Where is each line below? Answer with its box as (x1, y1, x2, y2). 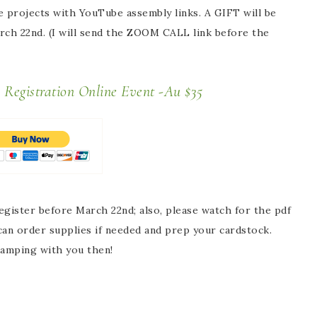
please (162, 203, 202, 217)
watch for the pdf (201, 203, 291, 217)
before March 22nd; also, (35, 203, 163, 217)
